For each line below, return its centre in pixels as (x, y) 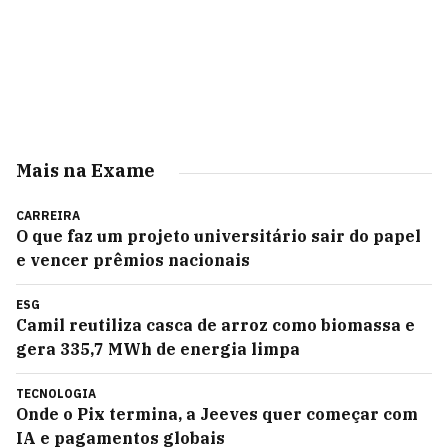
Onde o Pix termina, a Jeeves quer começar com (217, 414)
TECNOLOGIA (56, 393)
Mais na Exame (85, 170)
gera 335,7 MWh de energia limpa (158, 349)
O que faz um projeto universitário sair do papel (218, 236)
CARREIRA (48, 215)
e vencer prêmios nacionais (133, 260)
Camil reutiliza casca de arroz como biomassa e (215, 325)
